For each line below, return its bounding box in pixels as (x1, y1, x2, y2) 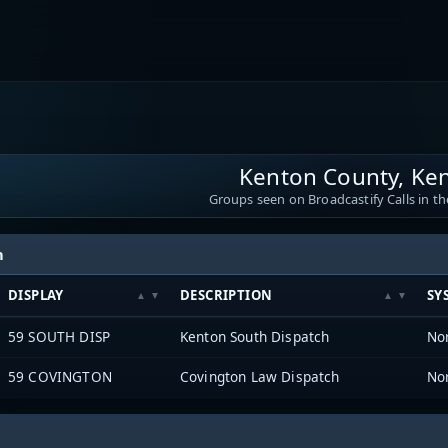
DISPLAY (8, 285, 64, 304)
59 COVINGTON (8, 366, 112, 386)
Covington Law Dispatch (180, 366, 340, 386)
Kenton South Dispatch (180, 326, 330, 346)
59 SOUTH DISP (8, 326, 111, 346)
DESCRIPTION (180, 285, 273, 304)
